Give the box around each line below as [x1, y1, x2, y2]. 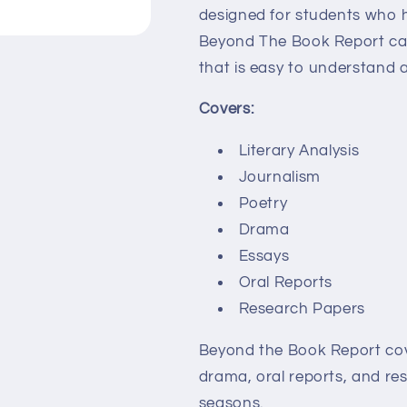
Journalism [238, 169, 321, 186]
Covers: [198, 101, 254, 118]
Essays [238, 248, 290, 265]
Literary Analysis [238, 143, 360, 160]
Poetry [238, 195, 288, 213]
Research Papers [238, 301, 365, 318]
